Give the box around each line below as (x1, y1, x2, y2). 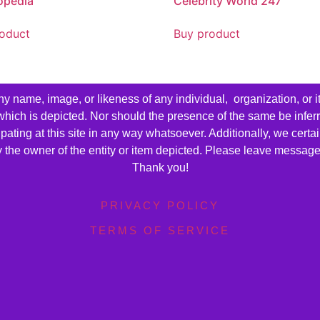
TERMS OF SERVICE (90, 224, 230, 237)
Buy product (174, 26, 241, 41)
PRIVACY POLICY (101, 199, 219, 212)
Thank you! (131, 161, 189, 174)
